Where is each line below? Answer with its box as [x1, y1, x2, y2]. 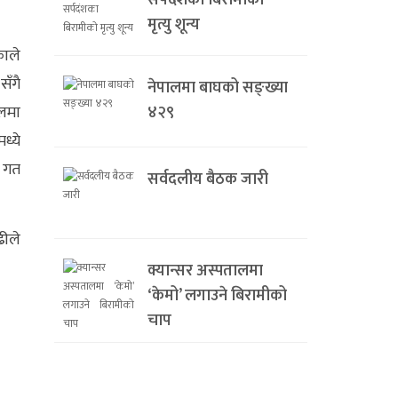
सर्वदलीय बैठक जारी [147, 166, 268, 194]
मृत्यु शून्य [147, 12, 200, 39]
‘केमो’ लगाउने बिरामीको [147, 283, 287, 310]
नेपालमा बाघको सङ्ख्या [147, 75, 288, 102]
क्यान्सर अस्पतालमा [147, 258, 263, 285]
